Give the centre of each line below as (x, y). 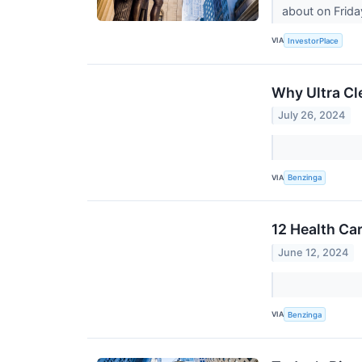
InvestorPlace (314, 40)
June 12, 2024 (314, 252)
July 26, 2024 (312, 116)
